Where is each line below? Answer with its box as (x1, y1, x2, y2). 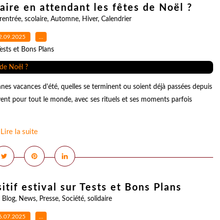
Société (62, 195, 84, 202)
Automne (50, 16, 79, 23)
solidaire (87, 195, 112, 202)
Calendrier (101, 16, 132, 23)
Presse (39, 195, 58, 202)
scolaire (24, 16, 47, 23)
